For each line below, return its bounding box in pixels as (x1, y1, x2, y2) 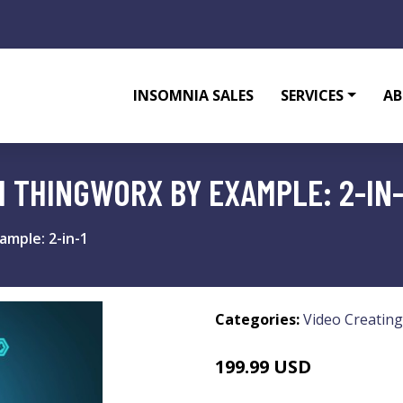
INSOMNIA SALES (133, 85, 255, 105)
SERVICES (281, 85, 345, 105)
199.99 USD (215, 354, 311, 379)
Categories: (215, 309, 300, 329)
